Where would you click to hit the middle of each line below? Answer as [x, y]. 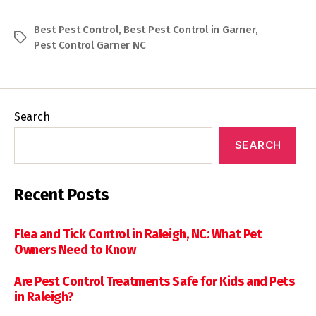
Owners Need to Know [75, 249]
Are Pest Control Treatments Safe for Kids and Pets [154, 281]
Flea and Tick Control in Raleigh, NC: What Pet [138, 234]
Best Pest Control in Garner [190, 29]
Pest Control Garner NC [90, 45]
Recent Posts [62, 194]
